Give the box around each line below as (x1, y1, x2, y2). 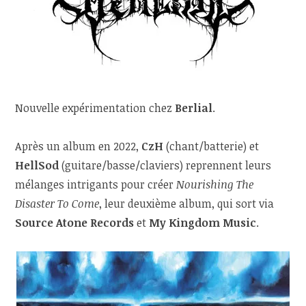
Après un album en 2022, (15, 138, 142, 154)
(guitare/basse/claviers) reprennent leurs (59, 157, 272, 173)
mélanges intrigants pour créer (15, 176, 177, 192)
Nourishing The (176, 176, 254, 192)
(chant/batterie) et (163, 138, 260, 154)
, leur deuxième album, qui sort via (99, 195, 275, 211)
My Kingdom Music (149, 214, 257, 230)
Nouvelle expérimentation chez (15, 100, 176, 115)
